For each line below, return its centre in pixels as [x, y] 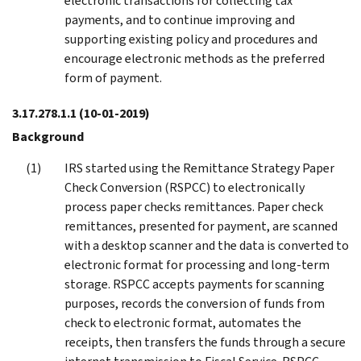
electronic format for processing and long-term [197, 264]
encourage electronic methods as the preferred [195, 58]
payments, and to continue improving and [180, 19]
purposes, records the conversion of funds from [195, 303]
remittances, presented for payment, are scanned [201, 226]
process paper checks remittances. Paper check [194, 206]
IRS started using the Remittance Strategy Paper [199, 168]
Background [48, 136]
